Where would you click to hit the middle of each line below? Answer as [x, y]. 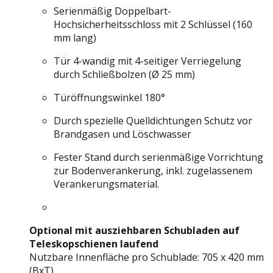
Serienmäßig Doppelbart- [112, 11]
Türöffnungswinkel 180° [109, 98]
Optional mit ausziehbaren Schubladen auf [134, 231]
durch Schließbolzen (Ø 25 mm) [124, 75]
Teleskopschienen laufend [94, 244]
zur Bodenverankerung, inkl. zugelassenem [153, 171]
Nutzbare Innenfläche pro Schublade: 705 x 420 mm [147, 257]
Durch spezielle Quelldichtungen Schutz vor [153, 121]
